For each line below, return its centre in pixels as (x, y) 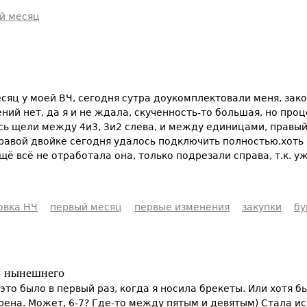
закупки (262, 207)
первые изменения (182, 207)
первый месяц (86, 207)
